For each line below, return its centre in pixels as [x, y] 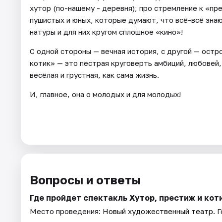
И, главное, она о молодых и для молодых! [105, 94]
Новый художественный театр [158, 211]
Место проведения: [66, 211]
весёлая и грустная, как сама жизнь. [94, 75]
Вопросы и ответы [85, 179]
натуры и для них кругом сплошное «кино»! [106, 31]
